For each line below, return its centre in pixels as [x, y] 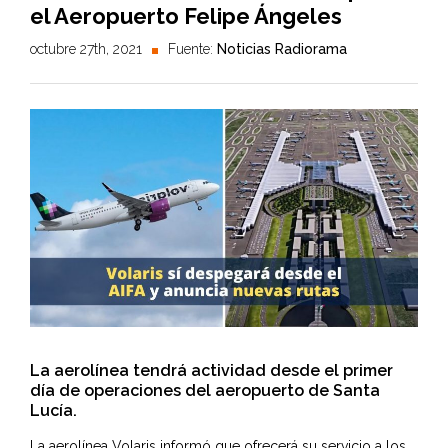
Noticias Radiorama [282, 49]
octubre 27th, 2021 [86, 49]
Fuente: [192, 49]
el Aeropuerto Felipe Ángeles [186, 16]
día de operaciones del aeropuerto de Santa [205, 391]
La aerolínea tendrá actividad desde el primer [211, 371]
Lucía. [53, 411]
